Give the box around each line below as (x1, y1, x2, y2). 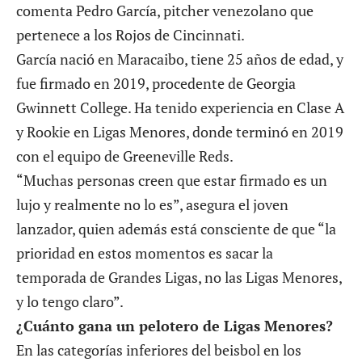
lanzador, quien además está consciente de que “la (16, 218, 336, 238)
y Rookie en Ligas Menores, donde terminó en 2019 (16, 121, 343, 141)
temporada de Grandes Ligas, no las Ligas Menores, (16, 267, 342, 287)
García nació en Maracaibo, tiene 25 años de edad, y (16, 48, 343, 69)
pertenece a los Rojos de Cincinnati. (16, 24, 245, 44)
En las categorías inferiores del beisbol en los (16, 339, 301, 360)
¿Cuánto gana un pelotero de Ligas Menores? (16, 315, 333, 335)
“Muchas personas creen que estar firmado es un (16, 170, 327, 190)
